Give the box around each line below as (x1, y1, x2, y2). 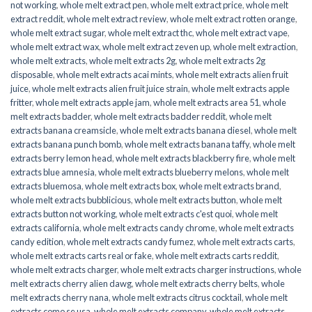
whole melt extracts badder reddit (94, 110, 226, 122)
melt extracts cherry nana (10, 291, 109, 303)
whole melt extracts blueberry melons (98, 166, 243, 178)
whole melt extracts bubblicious (10, 194, 131, 205)
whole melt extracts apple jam (36, 96, 150, 108)
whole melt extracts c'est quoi (119, 208, 232, 219)
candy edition (10, 235, 63, 247)
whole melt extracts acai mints (56, 68, 172, 80)
